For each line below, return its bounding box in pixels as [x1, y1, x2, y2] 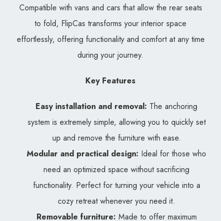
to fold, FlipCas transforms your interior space [35, 18, 186, 30]
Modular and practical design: [27, 148, 139, 160]
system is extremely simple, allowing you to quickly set [27, 116, 206, 128]
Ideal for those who [139, 148, 206, 160]
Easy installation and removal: [36, 101, 147, 112]
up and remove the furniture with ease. [52, 132, 181, 144]
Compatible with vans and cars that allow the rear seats [19, 2, 202, 14]
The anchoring [147, 101, 197, 112]
